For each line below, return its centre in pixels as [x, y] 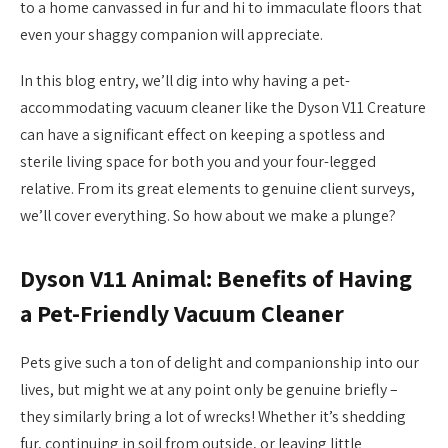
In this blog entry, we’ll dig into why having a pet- [185, 81]
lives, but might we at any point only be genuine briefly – [209, 390]
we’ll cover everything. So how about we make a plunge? [208, 216]
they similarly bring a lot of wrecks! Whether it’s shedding [213, 417]
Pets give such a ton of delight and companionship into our [219, 363]
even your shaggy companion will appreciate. [171, 34]
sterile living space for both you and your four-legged [198, 162]
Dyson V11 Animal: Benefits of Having [216, 279]
